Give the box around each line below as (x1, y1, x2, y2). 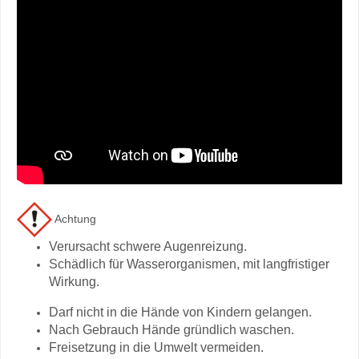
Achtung (52, 212, 96, 225)
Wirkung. (49, 274, 99, 289)
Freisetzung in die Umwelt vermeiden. (49, 340, 264, 355)
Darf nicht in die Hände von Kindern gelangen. (49, 305, 312, 320)
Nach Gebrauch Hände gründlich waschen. (49, 322, 294, 337)
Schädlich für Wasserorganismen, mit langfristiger (49, 256, 329, 272)
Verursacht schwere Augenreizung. (49, 239, 247, 254)
